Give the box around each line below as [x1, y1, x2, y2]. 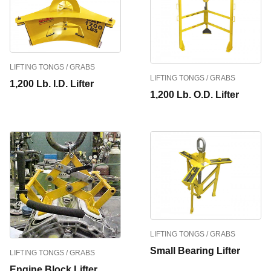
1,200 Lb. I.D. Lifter [10, 79, 94, 89]
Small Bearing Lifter [150, 245, 240, 256]
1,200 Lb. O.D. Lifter [150, 90, 239, 100]
